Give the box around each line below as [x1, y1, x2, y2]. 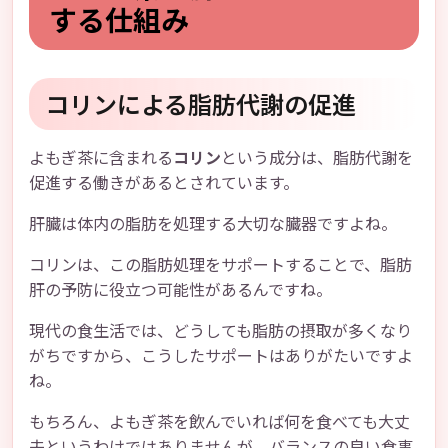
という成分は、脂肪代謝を [221, 145, 413, 169]
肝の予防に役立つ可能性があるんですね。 [29, 277, 332, 301]
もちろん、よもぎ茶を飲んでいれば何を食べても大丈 [29, 409, 410, 433]
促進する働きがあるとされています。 [29, 170, 299, 194]
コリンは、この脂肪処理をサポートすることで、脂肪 [29, 252, 412, 276]
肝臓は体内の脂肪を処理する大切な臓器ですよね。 [29, 211, 397, 235]
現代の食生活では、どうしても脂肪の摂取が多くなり [29, 318, 412, 342]
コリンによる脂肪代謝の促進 [45, 86, 356, 121]
